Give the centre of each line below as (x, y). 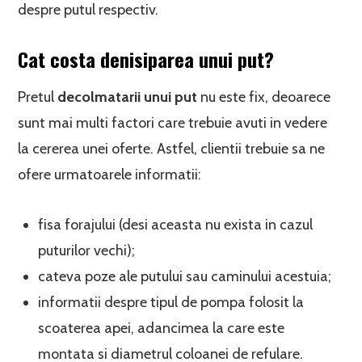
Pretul (38, 97)
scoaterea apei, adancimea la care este (162, 328)
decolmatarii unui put (128, 97)
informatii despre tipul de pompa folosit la (171, 302)
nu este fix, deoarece (264, 97)
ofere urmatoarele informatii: (110, 175)
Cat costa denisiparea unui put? (146, 59)
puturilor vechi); (87, 250)
